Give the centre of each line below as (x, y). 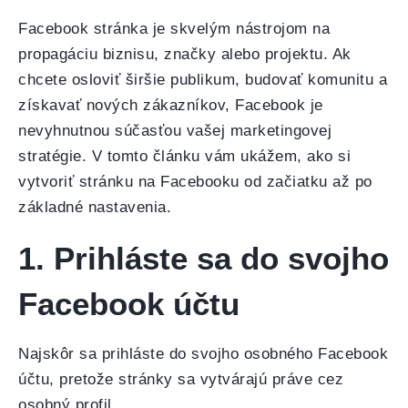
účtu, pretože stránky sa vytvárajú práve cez (181, 379)
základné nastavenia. (95, 207)
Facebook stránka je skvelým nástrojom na (174, 29)
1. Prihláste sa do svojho (204, 258)
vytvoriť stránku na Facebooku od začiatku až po (195, 182)
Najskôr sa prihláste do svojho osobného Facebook (203, 354)
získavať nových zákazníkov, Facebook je (171, 105)
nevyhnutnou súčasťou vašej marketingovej (175, 131)
